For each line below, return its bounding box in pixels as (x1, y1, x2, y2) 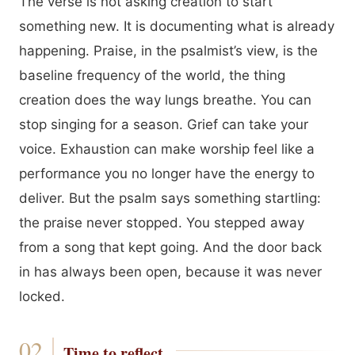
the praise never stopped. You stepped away (19, 215, 304, 231)
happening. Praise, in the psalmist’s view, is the (19, 43, 318, 59)
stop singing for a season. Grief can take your (19, 116, 308, 132)
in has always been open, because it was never (19, 264, 322, 280)
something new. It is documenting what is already (19, 18, 334, 34)
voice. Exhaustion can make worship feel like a (19, 141, 315, 157)
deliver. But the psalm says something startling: (19, 190, 321, 206)
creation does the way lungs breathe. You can (19, 92, 311, 108)
